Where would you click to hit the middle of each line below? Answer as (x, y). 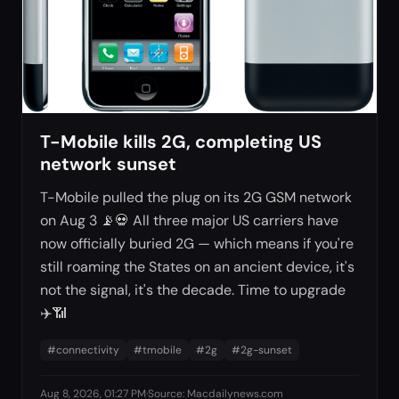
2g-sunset (266, 350)
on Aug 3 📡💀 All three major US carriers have (189, 220)
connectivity (88, 350)
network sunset (108, 163)
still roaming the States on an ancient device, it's (197, 266)
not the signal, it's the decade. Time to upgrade (193, 289)
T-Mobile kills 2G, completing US (181, 141)
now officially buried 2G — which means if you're (197, 243)
